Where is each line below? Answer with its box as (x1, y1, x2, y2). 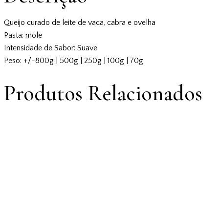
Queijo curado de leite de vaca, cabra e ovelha (4, 18, 155, 27)
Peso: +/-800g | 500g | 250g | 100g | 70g (4, 56, 143, 66)
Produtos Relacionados (4, 80, 202, 107)
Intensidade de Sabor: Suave (4, 44, 97, 53)
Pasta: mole (4, 31, 42, 40)
